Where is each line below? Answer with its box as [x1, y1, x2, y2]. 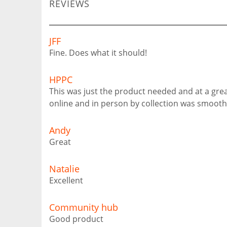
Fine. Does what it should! [49, 47, 147, 58]
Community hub [49, 201, 118, 213]
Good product [49, 213, 103, 224]
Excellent [49, 175, 83, 186]
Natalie [49, 163, 80, 175]
